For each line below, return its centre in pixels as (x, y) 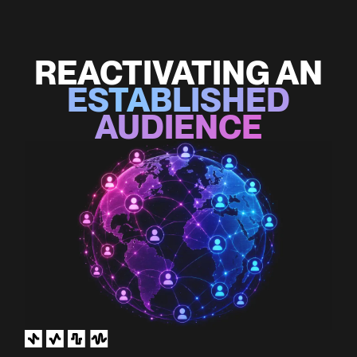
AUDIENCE (178, 127)
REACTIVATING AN (178, 73)
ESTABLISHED (178, 100)
